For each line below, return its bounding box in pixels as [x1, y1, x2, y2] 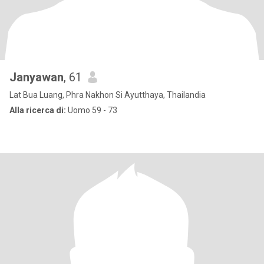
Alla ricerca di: [9, 105, 66, 115]
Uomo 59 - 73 [66, 105, 117, 115]
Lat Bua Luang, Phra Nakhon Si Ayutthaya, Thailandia [9, 90, 206, 100]
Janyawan [9, 70, 64, 84]
